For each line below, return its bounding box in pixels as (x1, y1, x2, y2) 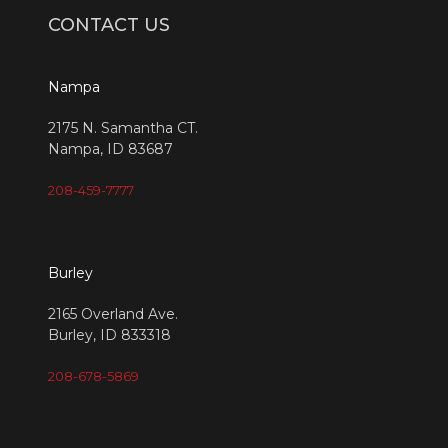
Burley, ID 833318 (48, 326, 171, 345)
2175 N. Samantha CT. (48, 119, 198, 138)
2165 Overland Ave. (48, 305, 178, 324)
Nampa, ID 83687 (48, 140, 173, 159)
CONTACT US (48, 14, 170, 37)
